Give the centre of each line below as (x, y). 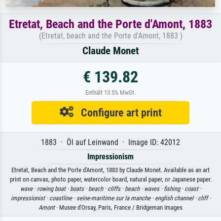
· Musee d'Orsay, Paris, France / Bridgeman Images (119, 207)
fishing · (174, 188)
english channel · (176, 198)
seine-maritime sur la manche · (115, 198)
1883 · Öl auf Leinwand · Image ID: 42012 (110, 142)
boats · (79, 188)
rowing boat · (53, 188)
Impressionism (110, 156)
